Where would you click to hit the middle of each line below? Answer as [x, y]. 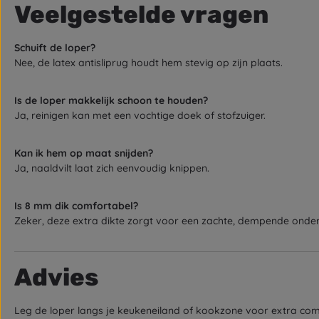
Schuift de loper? [55, 48]
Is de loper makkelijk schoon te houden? [111, 100]
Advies [56, 277]
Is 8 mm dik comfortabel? [76, 206]
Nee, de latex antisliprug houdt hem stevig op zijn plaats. [148, 63]
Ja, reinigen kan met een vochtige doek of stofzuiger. [140, 115]
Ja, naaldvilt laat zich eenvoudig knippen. [112, 168]
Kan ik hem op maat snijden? [84, 153]
